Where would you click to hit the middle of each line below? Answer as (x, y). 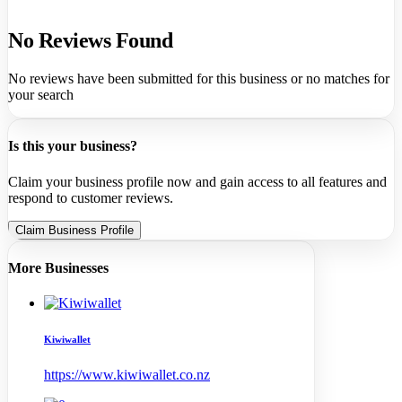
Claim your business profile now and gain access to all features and (197, 181)
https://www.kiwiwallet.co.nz (127, 375)
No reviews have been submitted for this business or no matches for (199, 79)
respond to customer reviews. (91, 197)
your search (41, 95)
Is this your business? (73, 146)
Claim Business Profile (74, 230)
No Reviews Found (91, 41)
